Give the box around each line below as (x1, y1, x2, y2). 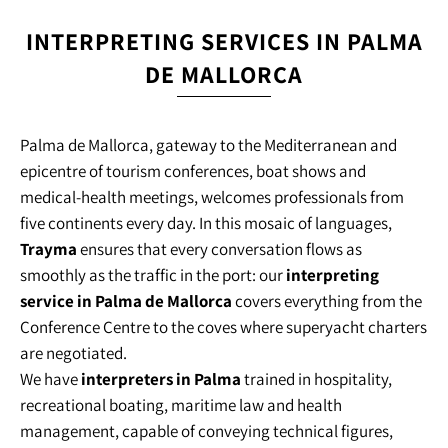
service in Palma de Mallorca (20, 290, 232, 312)
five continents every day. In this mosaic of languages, (20, 212, 392, 234)
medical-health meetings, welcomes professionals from (20, 186, 404, 208)
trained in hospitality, (241, 368, 392, 390)
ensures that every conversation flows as (80, 238, 362, 260)
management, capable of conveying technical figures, (20, 420, 393, 442)
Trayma (20, 238, 80, 260)
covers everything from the (232, 290, 422, 312)
